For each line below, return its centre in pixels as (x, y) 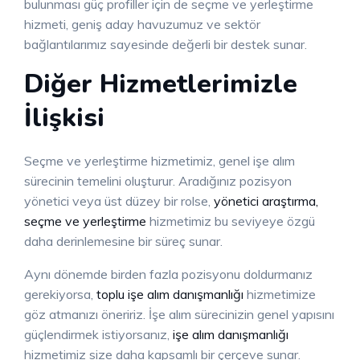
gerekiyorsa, (60, 295)
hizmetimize (280, 295)
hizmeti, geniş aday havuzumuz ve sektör (142, 25)
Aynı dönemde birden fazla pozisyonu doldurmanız (168, 274)
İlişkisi (64, 118)
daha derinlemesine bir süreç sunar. (123, 241)
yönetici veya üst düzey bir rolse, (119, 201)
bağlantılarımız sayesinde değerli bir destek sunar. (166, 45)
